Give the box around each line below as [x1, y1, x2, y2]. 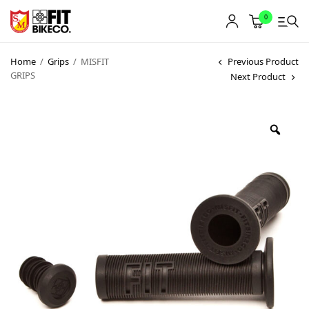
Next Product [230, 70, 286, 83]
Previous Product [228, 55, 299, 68]
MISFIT [79, 55, 109, 68]
